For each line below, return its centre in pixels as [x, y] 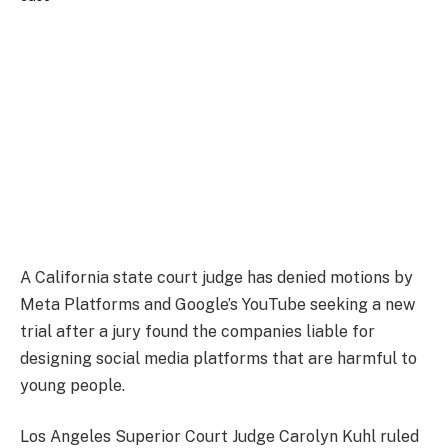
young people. [72, 385]
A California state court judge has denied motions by [216, 277]
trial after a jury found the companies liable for [197, 331]
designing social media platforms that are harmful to [218, 358]
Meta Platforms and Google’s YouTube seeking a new [217, 304]
